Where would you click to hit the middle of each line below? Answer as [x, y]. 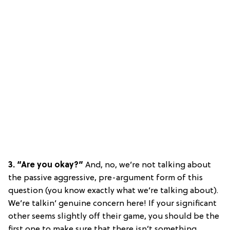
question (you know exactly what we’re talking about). [113, 191]
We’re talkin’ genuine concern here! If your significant [112, 204]
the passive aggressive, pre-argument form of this [106, 178]
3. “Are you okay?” [47, 166]
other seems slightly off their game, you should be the [114, 217]
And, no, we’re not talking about [148, 166]
